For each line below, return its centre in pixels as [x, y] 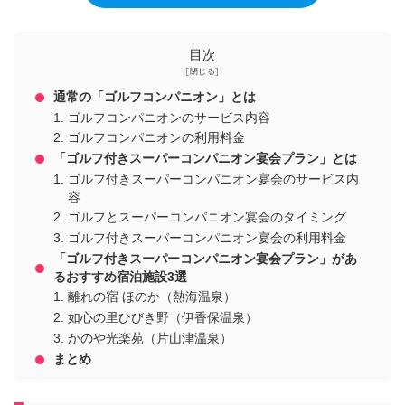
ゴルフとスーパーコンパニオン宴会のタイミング [207, 218]
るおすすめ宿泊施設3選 [121, 277]
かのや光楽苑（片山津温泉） [151, 338]
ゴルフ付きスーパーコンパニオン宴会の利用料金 [207, 239]
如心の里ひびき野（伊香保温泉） [163, 318]
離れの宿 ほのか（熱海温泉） [152, 297]
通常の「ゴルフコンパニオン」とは [155, 97]
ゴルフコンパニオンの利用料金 [157, 138]
